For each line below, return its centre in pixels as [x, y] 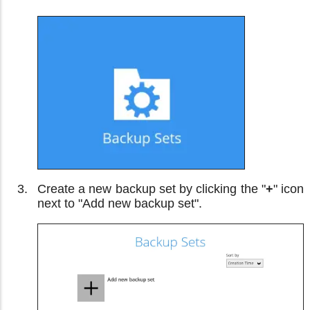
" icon [289, 189]
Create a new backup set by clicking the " [152, 189]
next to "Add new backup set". [120, 203]
